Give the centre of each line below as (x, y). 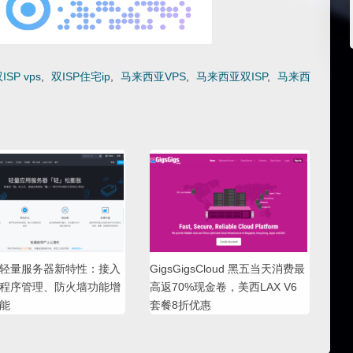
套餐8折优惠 (181, 305)
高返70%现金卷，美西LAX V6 (224, 286)
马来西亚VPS (153, 76)
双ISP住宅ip (81, 76)
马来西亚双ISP (232, 76)
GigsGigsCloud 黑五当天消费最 (228, 268)
